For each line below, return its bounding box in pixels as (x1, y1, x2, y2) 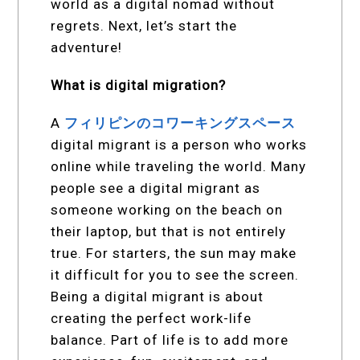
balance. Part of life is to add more (51, 331, 289, 348)
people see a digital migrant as (51, 179, 261, 196)
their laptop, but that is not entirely (51, 223, 287, 239)
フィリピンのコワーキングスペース (64, 114, 297, 131)
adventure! (51, 39, 123, 55)
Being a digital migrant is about (51, 288, 264, 305)
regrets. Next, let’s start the (51, 17, 238, 34)
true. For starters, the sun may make (51, 244, 297, 261)
